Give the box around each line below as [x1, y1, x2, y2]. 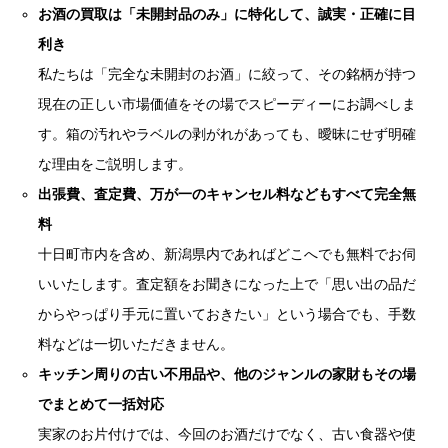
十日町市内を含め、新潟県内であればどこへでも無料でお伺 [38, 246, 417, 263]
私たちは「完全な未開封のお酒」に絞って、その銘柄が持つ [38, 66, 417, 83]
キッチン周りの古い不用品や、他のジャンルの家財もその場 [38, 366, 417, 383]
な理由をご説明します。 [38, 156, 193, 173]
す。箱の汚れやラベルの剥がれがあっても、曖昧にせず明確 [38, 126, 417, 143]
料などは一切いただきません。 [38, 336, 235, 353]
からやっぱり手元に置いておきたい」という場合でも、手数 [38, 306, 417, 323]
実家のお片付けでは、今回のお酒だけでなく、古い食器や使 [38, 426, 417, 443]
